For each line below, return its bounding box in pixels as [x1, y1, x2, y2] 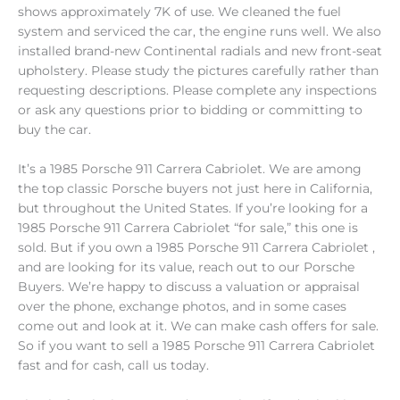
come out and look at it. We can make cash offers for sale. [18, 319, 379, 334]
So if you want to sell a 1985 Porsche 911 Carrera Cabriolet [18, 338, 375, 354]
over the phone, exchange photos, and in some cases [18, 299, 346, 314]
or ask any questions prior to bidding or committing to [18, 103, 362, 118]
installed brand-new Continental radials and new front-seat [18, 44, 382, 59]
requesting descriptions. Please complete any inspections [18, 83, 377, 98]
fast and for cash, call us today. [18, 358, 209, 373]
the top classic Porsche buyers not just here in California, [18, 181, 372, 196]
